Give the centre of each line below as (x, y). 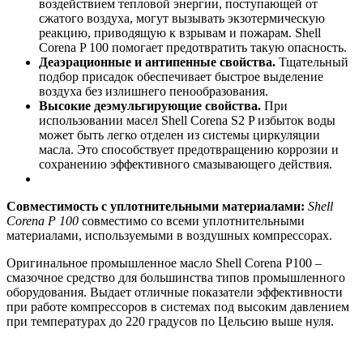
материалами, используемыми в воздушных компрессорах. (169, 235)
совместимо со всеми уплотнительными (192, 220)
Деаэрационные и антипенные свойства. (157, 62)
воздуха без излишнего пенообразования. (154, 91)
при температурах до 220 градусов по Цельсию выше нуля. (170, 321)
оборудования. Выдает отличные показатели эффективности (175, 292)
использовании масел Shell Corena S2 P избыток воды (187, 120)
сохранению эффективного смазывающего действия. (186, 164)
